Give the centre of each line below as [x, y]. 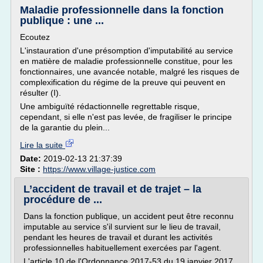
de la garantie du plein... [65, 127]
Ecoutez [35, 37]
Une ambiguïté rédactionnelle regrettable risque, [110, 106]
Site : [31, 169]
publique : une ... [62, 21]
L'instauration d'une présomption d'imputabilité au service [127, 50]
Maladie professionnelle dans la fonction [122, 10]
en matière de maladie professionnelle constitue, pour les [126, 61]
